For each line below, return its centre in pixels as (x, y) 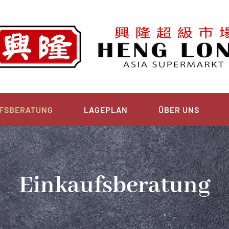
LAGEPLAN (106, 109)
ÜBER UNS (179, 109)
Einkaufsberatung (114, 186)
